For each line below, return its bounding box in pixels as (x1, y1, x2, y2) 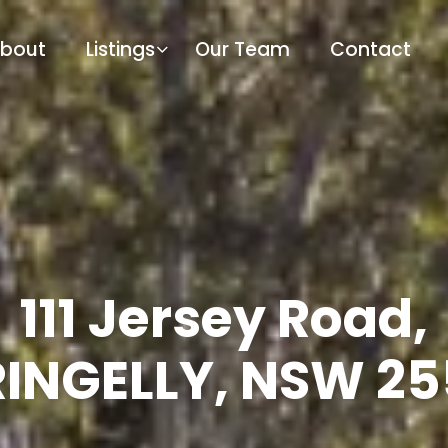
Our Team (195, 36, 290, 63)
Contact (330, 36, 411, 63)
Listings (86, 36, 155, 63)
